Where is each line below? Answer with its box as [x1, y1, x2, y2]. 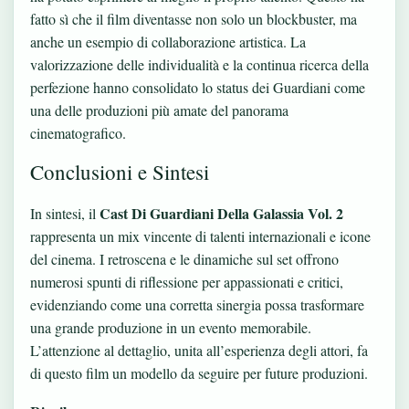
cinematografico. [30, 123, 126, 143]
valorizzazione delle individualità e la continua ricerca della [30, 55, 369, 75]
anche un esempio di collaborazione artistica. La [30, 32, 306, 52]
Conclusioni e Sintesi [30, 158, 209, 186]
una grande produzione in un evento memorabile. [30, 318, 311, 338]
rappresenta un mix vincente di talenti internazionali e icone [30, 226, 371, 246]
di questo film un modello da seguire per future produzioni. [30, 363, 368, 383]
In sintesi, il [30, 204, 100, 224]
